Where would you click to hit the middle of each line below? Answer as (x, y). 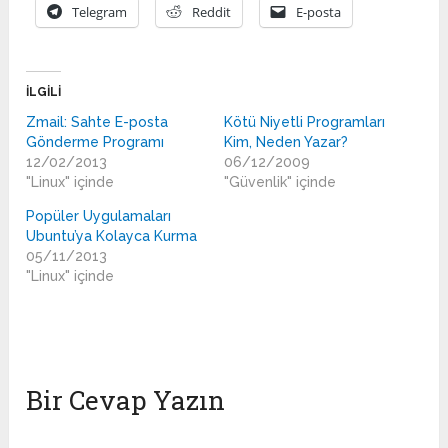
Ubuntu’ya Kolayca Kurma (112, 236)
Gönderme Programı (95, 142)
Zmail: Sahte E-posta (97, 122)
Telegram (100, 12)
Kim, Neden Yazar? (285, 142)
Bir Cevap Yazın (126, 400)
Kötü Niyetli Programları (304, 122)
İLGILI (44, 92)
